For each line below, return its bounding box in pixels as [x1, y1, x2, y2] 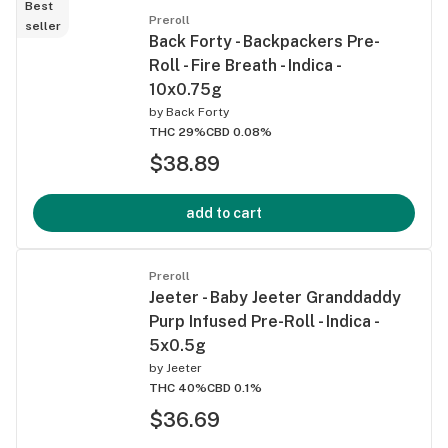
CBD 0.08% [206, 124, 272, 139]
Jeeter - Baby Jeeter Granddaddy [149, 287, 401, 307]
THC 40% [149, 380, 207, 395]
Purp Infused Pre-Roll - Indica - [149, 311, 378, 331]
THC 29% [149, 124, 206, 139]
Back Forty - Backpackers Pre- [149, 31, 380, 51]
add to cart [186, 204, 262, 221]
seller [25, 18, 61, 33]
